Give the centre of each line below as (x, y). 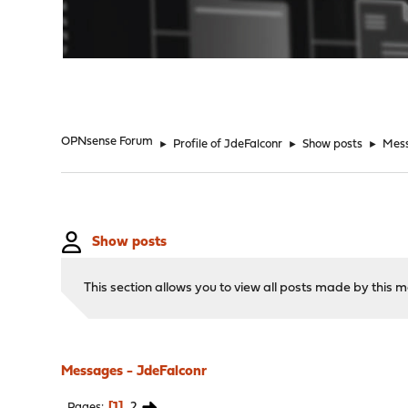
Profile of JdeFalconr (228, 144)
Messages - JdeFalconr (134, 372)
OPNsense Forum (107, 142)
